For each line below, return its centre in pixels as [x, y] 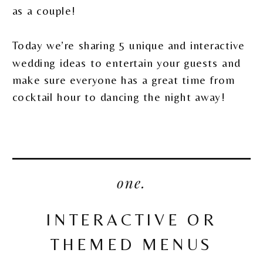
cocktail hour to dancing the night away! [119, 97]
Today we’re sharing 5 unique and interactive [129, 45]
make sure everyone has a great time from [124, 80]
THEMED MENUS [131, 244]
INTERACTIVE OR [131, 219]
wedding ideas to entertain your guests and [127, 63]
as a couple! [44, 11]
